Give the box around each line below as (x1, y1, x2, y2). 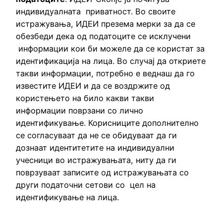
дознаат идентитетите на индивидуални (16, 143, 174, 153)
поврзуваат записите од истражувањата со (16, 167, 189, 178)
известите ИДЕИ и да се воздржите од (16, 81, 170, 91)
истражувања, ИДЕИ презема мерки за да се (16, 19, 195, 29)
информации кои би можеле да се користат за (16, 44, 205, 54)
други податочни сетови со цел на (16, 180, 156, 190)
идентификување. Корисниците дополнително (16, 118, 199, 128)
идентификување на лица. (16, 192, 119, 203)
